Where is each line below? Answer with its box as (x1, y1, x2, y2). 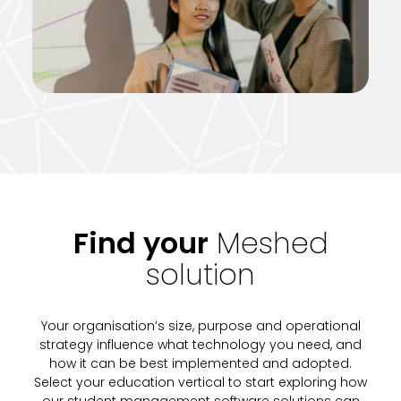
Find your (73, 223, 209, 264)
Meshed (216, 223, 328, 264)
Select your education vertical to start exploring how (34, 373, 367, 392)
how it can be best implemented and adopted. (49, 354, 352, 373)
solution (146, 254, 255, 295)
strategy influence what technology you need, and (39, 336, 362, 354)
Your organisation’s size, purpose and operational (40, 317, 361, 336)
